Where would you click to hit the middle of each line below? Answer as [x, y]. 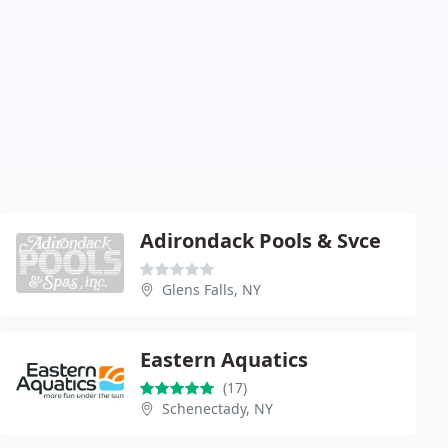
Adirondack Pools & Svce [260, 240]
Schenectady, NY [217, 408]
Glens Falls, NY [211, 289]
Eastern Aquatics [224, 359]
